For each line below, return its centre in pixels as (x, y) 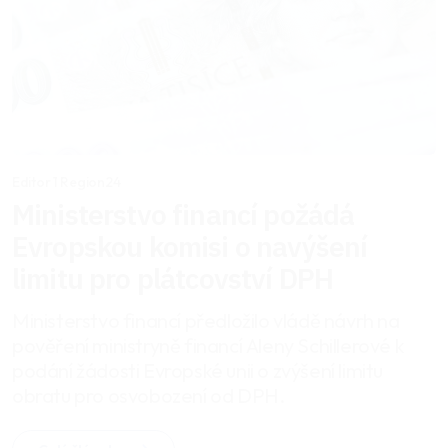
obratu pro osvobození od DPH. (148, 395)
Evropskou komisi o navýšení (190, 246)
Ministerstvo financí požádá (183, 214)
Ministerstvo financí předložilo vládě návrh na (206, 320)
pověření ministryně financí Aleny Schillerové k (208, 345)
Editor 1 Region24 (66, 181)
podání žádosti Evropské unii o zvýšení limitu (197, 370)
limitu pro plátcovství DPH (173, 278)
